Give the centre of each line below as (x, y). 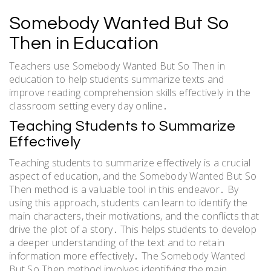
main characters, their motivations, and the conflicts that (134, 216)
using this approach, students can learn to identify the (129, 203)
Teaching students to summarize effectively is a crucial (130, 163)
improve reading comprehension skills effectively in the (130, 93)
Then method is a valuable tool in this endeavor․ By (124, 190)
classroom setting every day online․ (89, 106)
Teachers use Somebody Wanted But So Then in (117, 66)
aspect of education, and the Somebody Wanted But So (133, 176)
